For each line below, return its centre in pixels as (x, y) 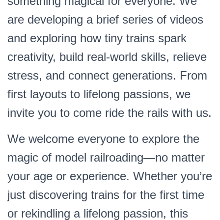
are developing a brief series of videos (105, 19)
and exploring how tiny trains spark (97, 38)
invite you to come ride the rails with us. (110, 113)
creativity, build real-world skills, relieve (107, 57)
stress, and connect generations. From (107, 75)
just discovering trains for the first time (106, 195)
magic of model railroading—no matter (106, 157)
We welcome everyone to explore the (103, 139)
